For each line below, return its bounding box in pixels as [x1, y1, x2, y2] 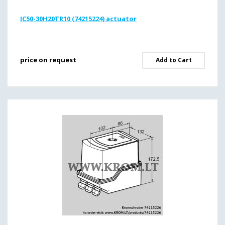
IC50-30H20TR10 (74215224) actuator [20, 14, 137, 23]
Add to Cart [155, 56, 192, 64]
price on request [20, 55, 76, 64]
